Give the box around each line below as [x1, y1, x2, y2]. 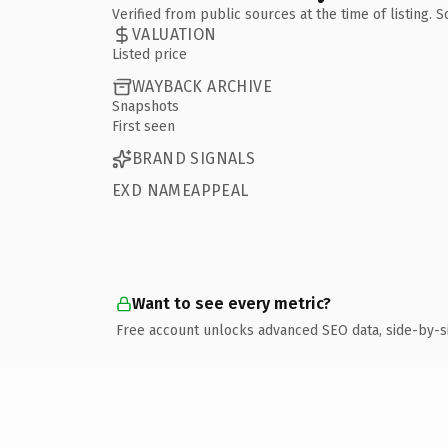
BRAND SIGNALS [132, 149, 256, 168]
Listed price [112, 45, 187, 63]
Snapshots [112, 97, 179, 115]
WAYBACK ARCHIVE [132, 77, 272, 96]
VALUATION [132, 25, 217, 44]
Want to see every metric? [132, 293, 331, 313]
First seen [112, 117, 175, 135]
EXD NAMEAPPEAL [112, 180, 249, 200]
